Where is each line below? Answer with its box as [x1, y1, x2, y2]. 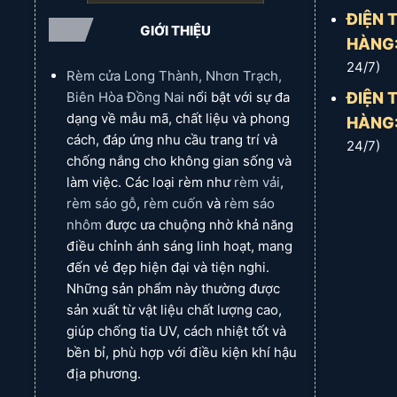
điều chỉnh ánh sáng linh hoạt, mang [66, 237, 292, 254]
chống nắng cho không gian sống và [66, 152, 292, 169]
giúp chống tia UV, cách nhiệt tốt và [66, 323, 286, 339]
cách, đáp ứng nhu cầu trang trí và [66, 131, 277, 148]
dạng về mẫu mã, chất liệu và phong [66, 110, 290, 127]
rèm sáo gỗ [66, 195, 136, 212]
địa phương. [66, 365, 141, 382]
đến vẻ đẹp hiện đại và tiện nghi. [66, 259, 269, 276]
